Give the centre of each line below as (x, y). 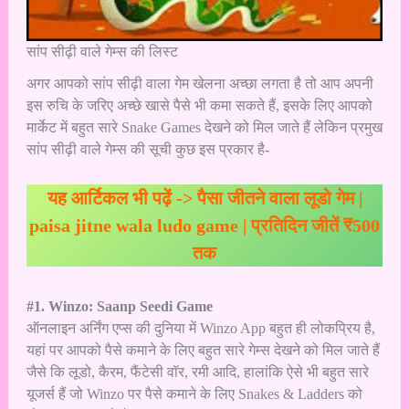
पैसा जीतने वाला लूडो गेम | (279, 198)
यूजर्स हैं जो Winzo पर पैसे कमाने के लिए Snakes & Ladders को (194, 393)
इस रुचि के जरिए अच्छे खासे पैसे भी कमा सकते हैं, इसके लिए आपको (199, 105)
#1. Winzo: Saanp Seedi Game (119, 306)
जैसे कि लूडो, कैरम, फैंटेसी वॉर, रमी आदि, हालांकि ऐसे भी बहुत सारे (197, 372)
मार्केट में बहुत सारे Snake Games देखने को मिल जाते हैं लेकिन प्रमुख (204, 127)
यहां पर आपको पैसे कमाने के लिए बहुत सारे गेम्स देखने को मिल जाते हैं (203, 350)
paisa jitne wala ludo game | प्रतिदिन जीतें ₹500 (204, 225)
